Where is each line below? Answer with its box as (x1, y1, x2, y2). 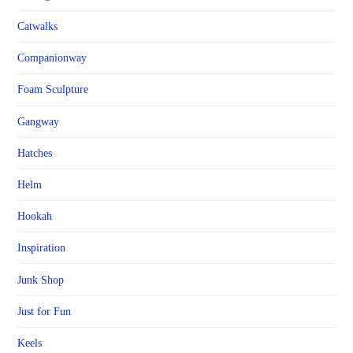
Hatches (17, 147, 53, 159)
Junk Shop (17, 273, 65, 286)
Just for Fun (17, 305, 72, 318)
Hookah (17, 210, 53, 223)
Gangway (17, 115, 60, 128)
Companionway (17, 52, 87, 65)
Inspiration (17, 242, 66, 255)
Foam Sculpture (17, 84, 89, 96)
